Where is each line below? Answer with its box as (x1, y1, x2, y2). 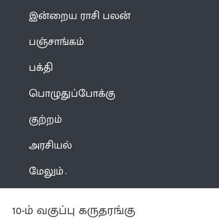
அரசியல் (29, 136, 72, 154)
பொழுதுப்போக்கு (29, 84, 116, 103)
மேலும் (29, 162, 64, 180)
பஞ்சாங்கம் (29, 32, 85, 51)
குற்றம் (29, 110, 63, 129)
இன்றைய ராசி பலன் (29, 6, 131, 25)
